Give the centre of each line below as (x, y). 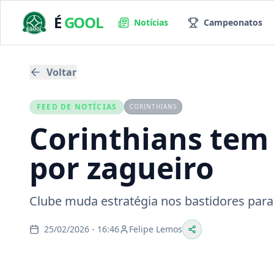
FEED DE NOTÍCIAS (77, 106)
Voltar (61, 72)
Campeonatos (233, 22)
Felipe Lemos (156, 229)
